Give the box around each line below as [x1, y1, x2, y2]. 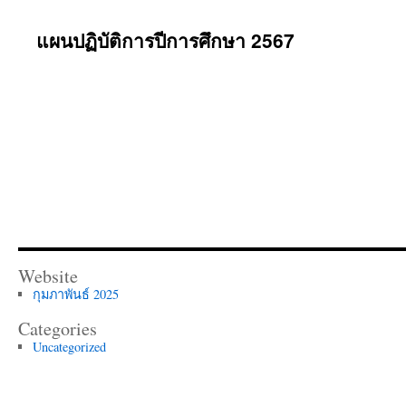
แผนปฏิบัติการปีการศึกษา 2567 [36, 26, 295, 53]
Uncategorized [32, 338, 106, 355]
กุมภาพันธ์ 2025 [32, 285, 119, 303]
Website [18, 264, 78, 288]
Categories [18, 316, 97, 341]
